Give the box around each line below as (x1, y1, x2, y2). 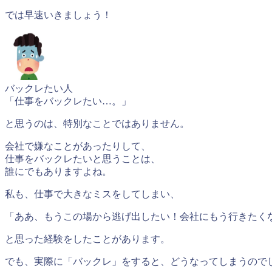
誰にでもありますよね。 (5, 166, 112, 177)
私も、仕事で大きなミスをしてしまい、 (5, 189, 180, 200)
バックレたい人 (5, 83, 73, 94)
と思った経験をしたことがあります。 (5, 234, 170, 245)
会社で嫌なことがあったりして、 (5, 141, 151, 152)
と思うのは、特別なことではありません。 (5, 118, 189, 129)
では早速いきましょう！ (5, 10, 112, 21)
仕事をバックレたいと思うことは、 (5, 154, 160, 165)
